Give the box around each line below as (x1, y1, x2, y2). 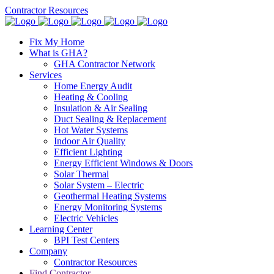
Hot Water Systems (54, 125, 128, 135)
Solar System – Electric (54, 180, 144, 190)
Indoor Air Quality (54, 136, 125, 146)
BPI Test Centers (54, 235, 119, 245)
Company (29, 246, 67, 256)
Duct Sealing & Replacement (54, 114, 166, 124)
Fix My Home (29, 37, 84, 47)
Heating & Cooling (54, 92, 128, 102)
